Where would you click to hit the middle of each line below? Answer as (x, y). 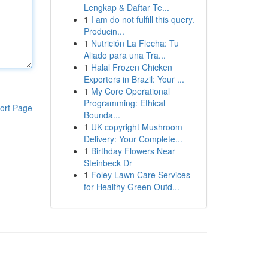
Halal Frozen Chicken (131, 67)
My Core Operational (130, 91)
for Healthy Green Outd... (131, 187)
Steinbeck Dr (108, 163)
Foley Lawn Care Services (140, 175)
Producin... (104, 31)
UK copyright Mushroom (136, 127)
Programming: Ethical (124, 103)
